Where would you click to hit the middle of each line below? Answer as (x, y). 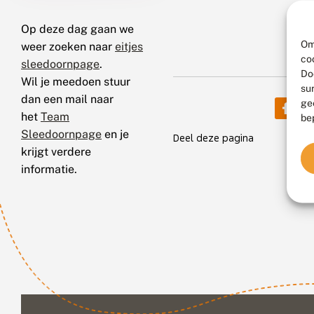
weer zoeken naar (68, 46)
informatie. (49, 169)
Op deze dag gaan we (77, 29)
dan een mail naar (67, 99)
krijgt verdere (56, 151)
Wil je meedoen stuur (76, 81)
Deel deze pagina (213, 137)
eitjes (129, 46)
